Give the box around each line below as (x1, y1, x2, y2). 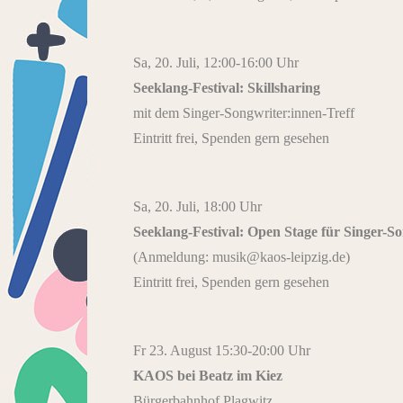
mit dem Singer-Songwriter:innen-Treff (133, 105, 354, 121)
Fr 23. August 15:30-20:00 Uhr (133, 343, 310, 359)
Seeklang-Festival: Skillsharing (133, 80, 320, 96)
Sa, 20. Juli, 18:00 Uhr (133, 199, 262, 215)
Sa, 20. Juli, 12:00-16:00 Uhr (133, 55, 299, 71)
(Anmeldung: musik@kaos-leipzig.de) (133, 249, 350, 265)
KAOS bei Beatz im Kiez (133, 368, 282, 384)
